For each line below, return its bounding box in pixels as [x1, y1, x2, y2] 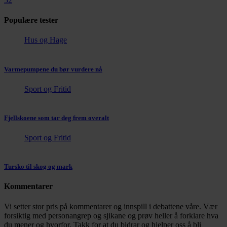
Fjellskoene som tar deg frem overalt [4, 113, 109, 122]
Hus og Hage [24, 35, 67, 45]
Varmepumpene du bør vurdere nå [4, 65, 102, 73]
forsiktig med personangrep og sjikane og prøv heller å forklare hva [4, 211, 218, 220]
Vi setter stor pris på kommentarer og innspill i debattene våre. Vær [4, 202, 217, 211]
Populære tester [4, 16, 58, 25]
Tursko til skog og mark [4, 163, 72, 171]
